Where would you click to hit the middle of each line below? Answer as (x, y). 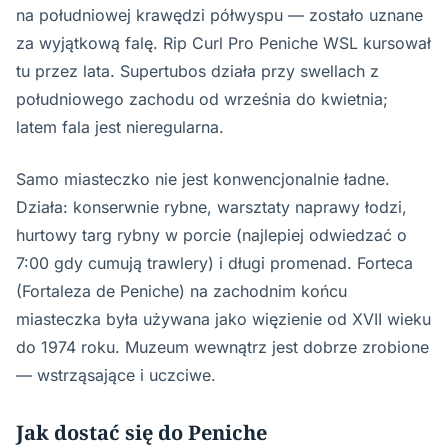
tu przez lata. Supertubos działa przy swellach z (197, 70)
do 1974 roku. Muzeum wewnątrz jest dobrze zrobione (222, 346)
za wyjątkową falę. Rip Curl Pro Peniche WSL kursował (223, 42)
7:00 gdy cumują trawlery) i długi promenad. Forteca (214, 262)
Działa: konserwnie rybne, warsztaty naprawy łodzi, (211, 206)
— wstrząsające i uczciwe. (116, 374)
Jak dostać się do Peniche (141, 432)
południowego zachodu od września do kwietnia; (202, 98)
